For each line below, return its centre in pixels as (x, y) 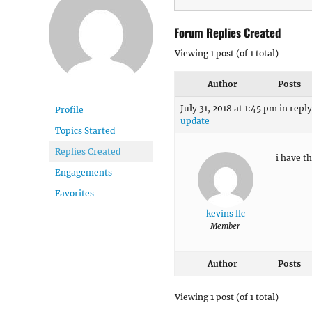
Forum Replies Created (227, 32)
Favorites (75, 193)
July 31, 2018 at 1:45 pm (229, 108)
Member (225, 226)
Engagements (84, 172)
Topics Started (85, 131)
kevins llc (225, 213)
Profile (69, 110)
